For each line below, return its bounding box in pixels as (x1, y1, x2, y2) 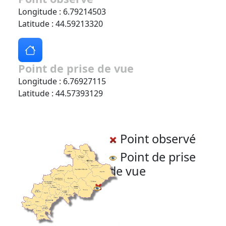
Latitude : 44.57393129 (18, 88, 103, 99)
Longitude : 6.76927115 (18, 76, 106, 87)
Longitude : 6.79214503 (18, 6, 106, 18)
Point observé (117, 131, 196, 147)
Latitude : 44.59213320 (18, 18, 103, 30)
